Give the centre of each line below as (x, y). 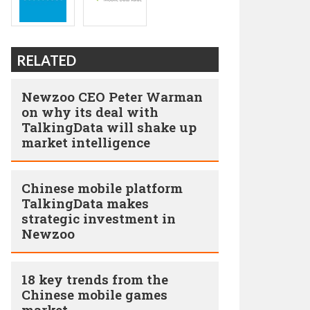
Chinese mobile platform (102, 188)
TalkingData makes (85, 203)
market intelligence (86, 142)
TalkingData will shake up (109, 127)
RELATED (46, 60)
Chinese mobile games (94, 294)
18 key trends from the (95, 279)
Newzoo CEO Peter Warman (112, 97)
